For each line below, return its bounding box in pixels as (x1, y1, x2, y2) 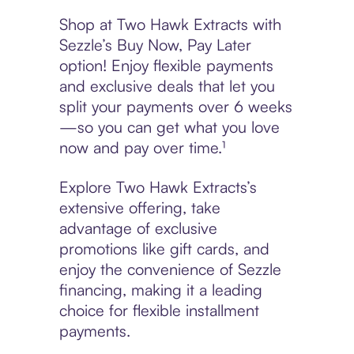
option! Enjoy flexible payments (58, 55, 273, 76)
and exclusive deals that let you (58, 76, 275, 96)
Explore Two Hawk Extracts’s (58, 177, 257, 198)
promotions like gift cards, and (58, 239, 269, 259)
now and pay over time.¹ (58, 137, 225, 158)
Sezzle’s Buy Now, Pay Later (58, 35, 251, 55)
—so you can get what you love (58, 117, 280, 137)
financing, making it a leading (58, 280, 262, 300)
